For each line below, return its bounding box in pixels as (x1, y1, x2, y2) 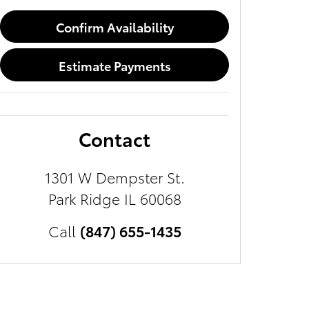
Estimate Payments (58, 56, 171, 74)
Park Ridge (48, 188, 120, 209)
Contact (79, 125, 150, 152)
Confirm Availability (55, 17, 174, 35)
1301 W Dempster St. (44, 167, 185, 188)
